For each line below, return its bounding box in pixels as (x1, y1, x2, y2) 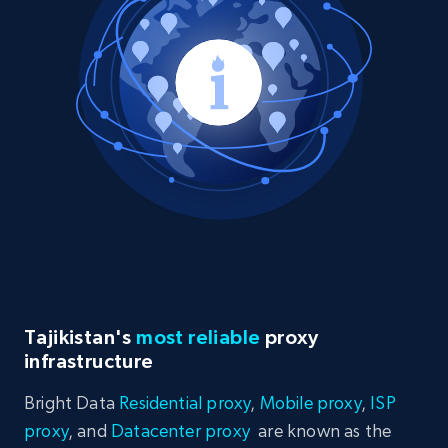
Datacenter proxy (111, 420, 250, 442)
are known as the (249, 420, 392, 442)
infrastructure (24, 350, 154, 373)
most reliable (136, 326, 261, 349)
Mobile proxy (259, 392, 361, 414)
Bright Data (24, 392, 120, 414)
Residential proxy (119, 392, 251, 414)
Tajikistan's (24, 326, 137, 349)
